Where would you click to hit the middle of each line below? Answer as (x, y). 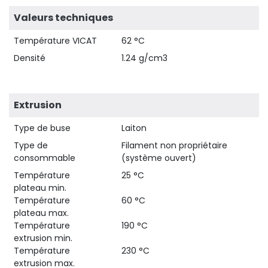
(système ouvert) (159, 158)
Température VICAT (55, 40)
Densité (30, 58)
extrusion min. (43, 238)
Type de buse (42, 128)
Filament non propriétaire (174, 145)
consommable (45, 158)
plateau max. (41, 213)
